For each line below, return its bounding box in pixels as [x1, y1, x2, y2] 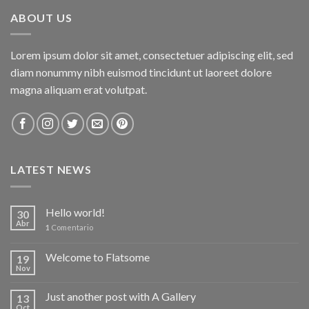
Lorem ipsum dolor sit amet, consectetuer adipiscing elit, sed [10, 48, 293, 62]
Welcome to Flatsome [46, 250, 150, 263]
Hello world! [46, 205, 105, 219]
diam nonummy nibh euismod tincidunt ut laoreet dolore [10, 66, 272, 79]
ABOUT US [10, 10, 72, 24]
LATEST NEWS [10, 163, 92, 177]
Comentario [50, 222, 93, 232]
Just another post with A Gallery [46, 289, 196, 303]
